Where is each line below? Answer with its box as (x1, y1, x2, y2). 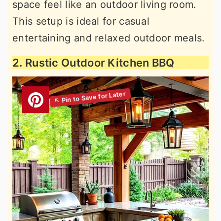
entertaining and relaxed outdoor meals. (12, 32, 205, 44)
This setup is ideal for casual (12, 15, 150, 27)
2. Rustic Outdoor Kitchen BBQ (12, 56, 175, 69)
